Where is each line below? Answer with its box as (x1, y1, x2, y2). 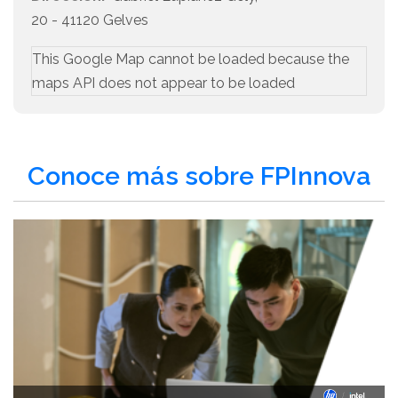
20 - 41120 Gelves (31, 12, 148, 29)
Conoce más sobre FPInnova (27, 161, 371, 192)
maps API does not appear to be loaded (32, 75, 295, 92)
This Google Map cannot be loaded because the (32, 51, 349, 68)
